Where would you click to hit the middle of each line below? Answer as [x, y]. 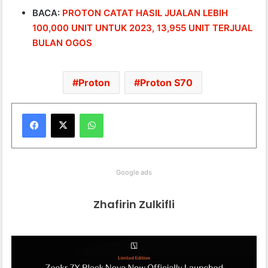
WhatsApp [122, 113]
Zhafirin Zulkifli [134, 205]
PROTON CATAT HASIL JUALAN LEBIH [145, 13]
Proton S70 [166, 83]
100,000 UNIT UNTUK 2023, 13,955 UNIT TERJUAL [143, 28]
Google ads [134, 173]
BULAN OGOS [63, 43]
